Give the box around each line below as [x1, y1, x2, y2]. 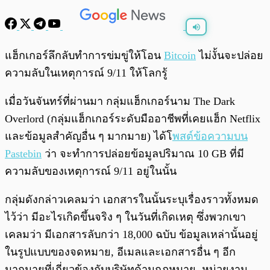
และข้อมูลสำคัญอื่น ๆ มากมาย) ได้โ [5, 130, 172, 143]
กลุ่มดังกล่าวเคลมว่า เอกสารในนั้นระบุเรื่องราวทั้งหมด [5, 193, 259, 206]
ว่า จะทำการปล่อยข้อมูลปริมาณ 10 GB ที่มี [42, 148, 244, 160]
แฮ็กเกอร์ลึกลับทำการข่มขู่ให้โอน [5, 49, 164, 62]
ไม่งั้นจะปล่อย [196, 49, 263, 62]
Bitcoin [164, 49, 196, 62]
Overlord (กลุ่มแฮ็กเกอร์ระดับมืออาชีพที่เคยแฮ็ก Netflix [5, 113, 260, 125]
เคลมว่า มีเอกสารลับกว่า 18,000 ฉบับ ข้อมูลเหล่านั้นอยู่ [5, 228, 258, 241]
